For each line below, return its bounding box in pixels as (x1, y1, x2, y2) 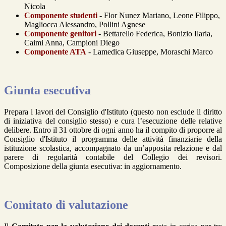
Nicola (24, 2, 45, 11)
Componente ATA (24, 47, 86, 56)
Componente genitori (24, 29, 96, 38)
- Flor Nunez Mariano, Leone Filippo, (97, 11, 220, 20)
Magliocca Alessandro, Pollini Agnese (24, 20, 145, 29)
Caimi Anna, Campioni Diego (24, 38, 120, 47)
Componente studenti (24, 11, 97, 20)
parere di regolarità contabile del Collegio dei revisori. (4, 153, 222, 162)
